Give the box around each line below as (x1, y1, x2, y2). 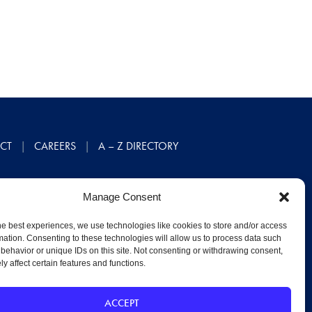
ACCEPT (104, 295, 139, 310)
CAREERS (34, 139, 76, 153)
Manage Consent (82, 191, 161, 203)
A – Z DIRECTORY (98, 139, 178, 153)
